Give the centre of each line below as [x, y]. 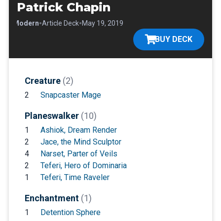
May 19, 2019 [102, 23]
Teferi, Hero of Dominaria [83, 166]
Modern [26, 23]
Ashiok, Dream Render [78, 130]
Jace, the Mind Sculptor [81, 142]
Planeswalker [53, 116]
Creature [43, 81]
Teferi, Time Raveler [75, 178]
